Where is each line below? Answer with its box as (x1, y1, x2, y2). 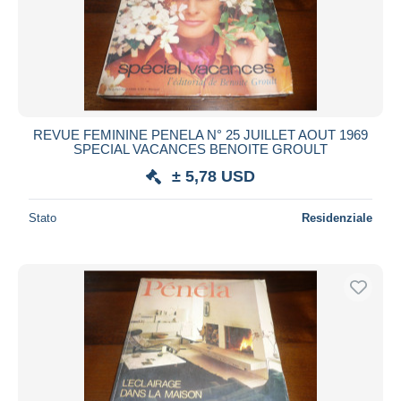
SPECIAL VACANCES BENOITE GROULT (73, 141, 328, 157)
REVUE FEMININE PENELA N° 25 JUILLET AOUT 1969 (33, 126, 368, 142)
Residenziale (302, 210, 372, 225)
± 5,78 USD (172, 166, 255, 185)
